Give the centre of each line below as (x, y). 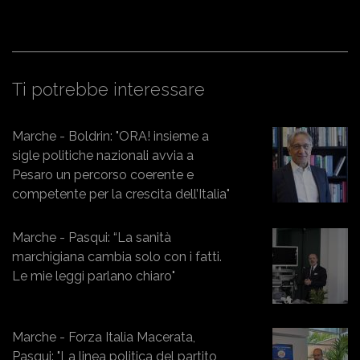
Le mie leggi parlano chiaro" (94, 276)
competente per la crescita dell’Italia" (121, 194)
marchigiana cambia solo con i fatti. (117, 256)
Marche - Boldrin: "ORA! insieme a (110, 136)
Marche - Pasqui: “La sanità (92, 237)
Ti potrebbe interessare (108, 89)
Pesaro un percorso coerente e (103, 174)
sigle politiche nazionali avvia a (103, 155)
